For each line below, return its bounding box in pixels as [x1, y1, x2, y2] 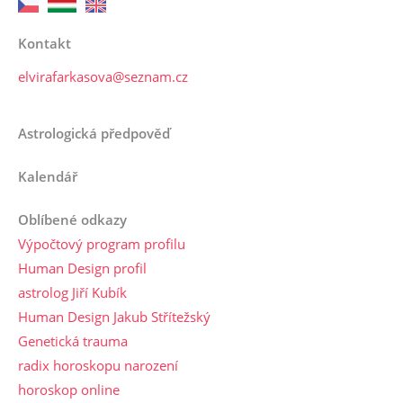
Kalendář [18, 167, 77, 185]
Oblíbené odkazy [18, 210, 127, 228]
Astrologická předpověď [18, 124, 170, 142]
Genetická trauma [18, 332, 128, 350]
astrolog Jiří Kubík [18, 283, 127, 301]
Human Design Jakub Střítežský [18, 308, 210, 326]
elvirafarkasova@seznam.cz [18, 67, 188, 85]
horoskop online [18, 381, 120, 399]
